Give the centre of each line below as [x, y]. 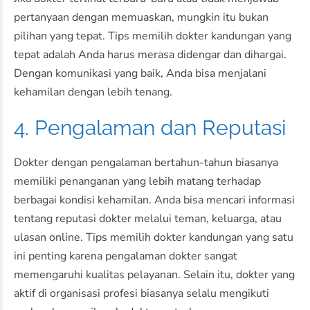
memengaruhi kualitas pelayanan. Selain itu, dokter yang [154, 275]
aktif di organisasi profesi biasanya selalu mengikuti [142, 294]
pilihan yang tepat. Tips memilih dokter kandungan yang [153, 36]
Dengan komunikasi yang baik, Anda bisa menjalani [140, 74]
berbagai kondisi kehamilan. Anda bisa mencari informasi [154, 200]
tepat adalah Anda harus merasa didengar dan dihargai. [150, 55]
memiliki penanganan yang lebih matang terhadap [137, 182]
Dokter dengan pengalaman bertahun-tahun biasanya [146, 163]
